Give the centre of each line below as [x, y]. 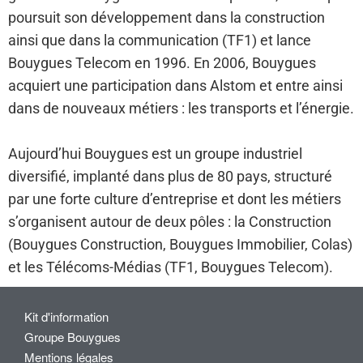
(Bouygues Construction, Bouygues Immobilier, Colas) [180, 244]
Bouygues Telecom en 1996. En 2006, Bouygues [162, 62]
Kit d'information [66, 316]
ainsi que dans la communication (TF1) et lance [160, 40]
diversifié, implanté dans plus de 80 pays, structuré [170, 176]
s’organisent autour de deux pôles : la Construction [170, 221]
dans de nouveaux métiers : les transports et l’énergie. [181, 108]
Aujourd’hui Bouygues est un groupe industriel [155, 153]
